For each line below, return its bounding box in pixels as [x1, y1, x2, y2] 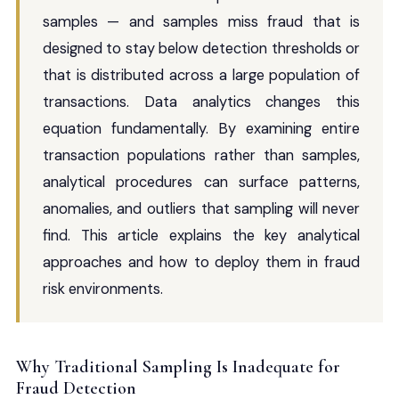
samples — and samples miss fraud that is [42, 12, 361, 31]
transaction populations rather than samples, [42, 146, 361, 165]
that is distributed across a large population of [42, 66, 361, 85]
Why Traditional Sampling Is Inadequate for [15, 356, 340, 378]
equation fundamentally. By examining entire [42, 119, 361, 138]
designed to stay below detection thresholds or [42, 39, 361, 58]
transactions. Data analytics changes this [42, 93, 361, 111]
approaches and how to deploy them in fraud [42, 253, 361, 272]
